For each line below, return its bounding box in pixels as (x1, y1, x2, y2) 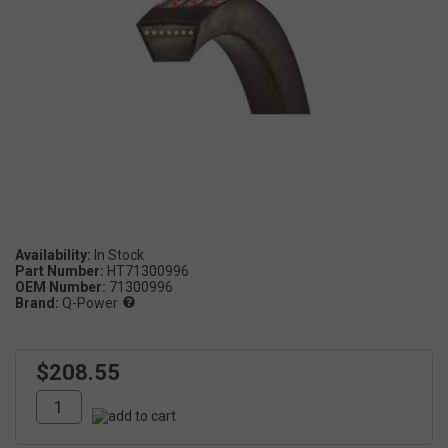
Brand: (15, 294, 59, 311)
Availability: (15, 246, 91, 263)
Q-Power (62, 294, 118, 311)
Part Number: (15, 262, 104, 279)
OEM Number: (15, 278, 106, 295)
